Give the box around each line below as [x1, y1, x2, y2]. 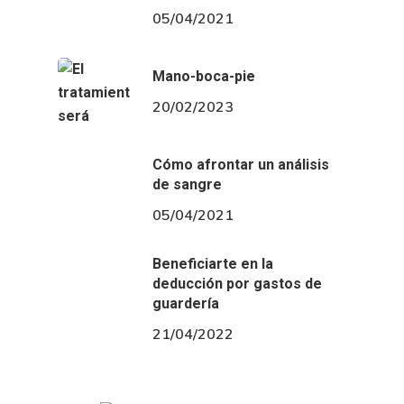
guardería [152, 295, 219, 313]
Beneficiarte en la [152, 255, 273, 273]
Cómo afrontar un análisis [152, 156, 329, 174]
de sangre [152, 176, 222, 194]
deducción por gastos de [152, 275, 322, 293]
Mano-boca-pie [152, 68, 255, 86]
